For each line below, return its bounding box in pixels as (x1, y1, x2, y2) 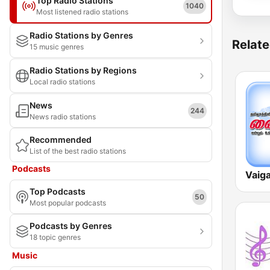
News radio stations (30, 112, 96, 121)
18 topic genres (30, 233, 81, 242)
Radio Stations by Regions (30, 65, 137, 75)
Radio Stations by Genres (30, 30, 133, 40)
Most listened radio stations (36, 7, 128, 16)
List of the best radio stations (30, 146, 126, 155)
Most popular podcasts (30, 198, 106, 207)
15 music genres (30, 42, 84, 51)
